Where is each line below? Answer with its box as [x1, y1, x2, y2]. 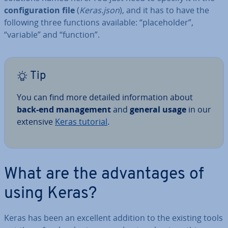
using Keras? [4, 186, 97, 202]
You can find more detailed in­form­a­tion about [17, 92, 193, 103]
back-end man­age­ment [17, 104, 113, 115]
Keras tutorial [55, 116, 107, 127]
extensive [17, 116, 55, 127]
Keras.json [79, 5, 120, 16]
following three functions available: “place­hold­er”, [4, 17, 193, 28]
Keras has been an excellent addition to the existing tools [4, 212, 223, 223]
